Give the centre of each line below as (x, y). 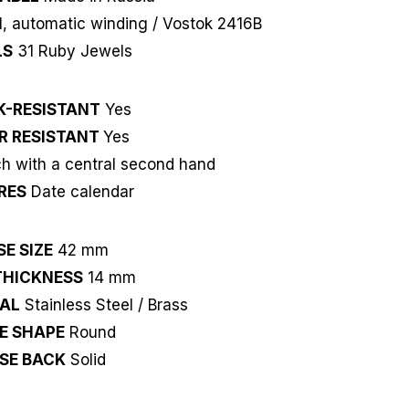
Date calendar (81, 191)
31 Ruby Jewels (72, 51)
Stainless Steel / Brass (105, 304)
